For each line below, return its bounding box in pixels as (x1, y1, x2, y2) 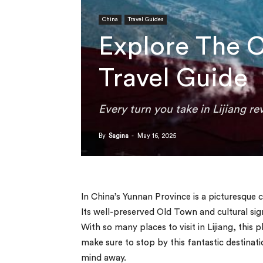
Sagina (109, 132, 129, 139)
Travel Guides (128, 16, 163, 22)
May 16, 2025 (137, 132, 176, 139)
